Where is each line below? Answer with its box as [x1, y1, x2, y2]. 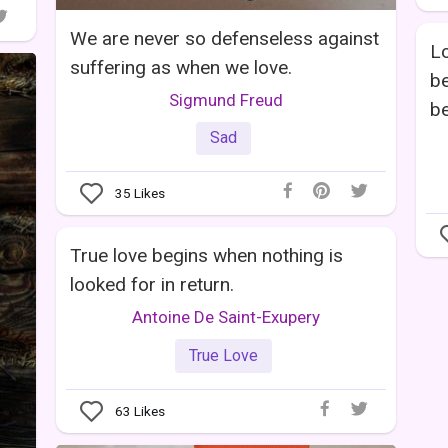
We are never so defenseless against [70, 26, 379, 50]
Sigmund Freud [169, 89, 283, 110]
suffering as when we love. [70, 55, 292, 79]
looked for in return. [70, 273, 234, 297]
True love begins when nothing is [70, 244, 343, 268]
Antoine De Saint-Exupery [132, 307, 320, 328]
